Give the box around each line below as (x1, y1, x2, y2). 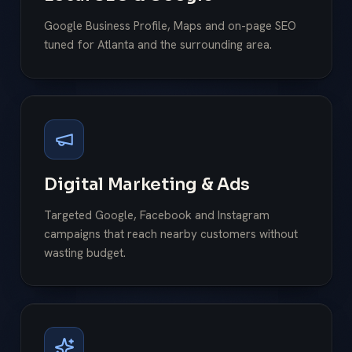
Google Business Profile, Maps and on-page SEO (44, 18, 297, 34)
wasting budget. (44, 244, 126, 261)
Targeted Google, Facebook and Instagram (44, 207, 270, 223)
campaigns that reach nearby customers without (44, 225, 299, 242)
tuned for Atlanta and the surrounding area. (44, 37, 273, 53)
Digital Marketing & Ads (44, 173, 250, 195)
